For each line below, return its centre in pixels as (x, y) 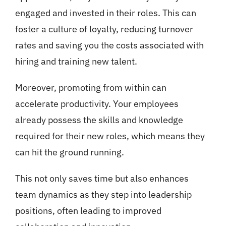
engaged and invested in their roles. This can (105, 13)
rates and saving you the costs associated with (109, 45)
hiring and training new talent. (76, 61)
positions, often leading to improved (88, 210)
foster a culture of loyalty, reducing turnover (104, 29)
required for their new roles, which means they (110, 136)
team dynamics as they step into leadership (103, 194)
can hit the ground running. (69, 152)
